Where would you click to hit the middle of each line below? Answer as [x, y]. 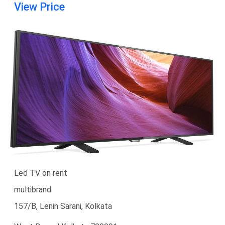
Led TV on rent [41, 173]
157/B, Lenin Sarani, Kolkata [63, 206]
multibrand [33, 189]
